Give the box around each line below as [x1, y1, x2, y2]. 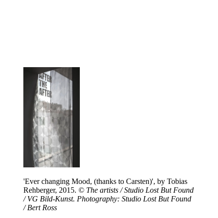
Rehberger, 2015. [23, 185, 78, 194]
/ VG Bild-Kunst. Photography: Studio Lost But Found [23, 194, 191, 203]
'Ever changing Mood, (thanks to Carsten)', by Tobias [23, 177, 187, 185]
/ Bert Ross [23, 203, 57, 212]
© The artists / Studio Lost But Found [78, 185, 194, 194]
